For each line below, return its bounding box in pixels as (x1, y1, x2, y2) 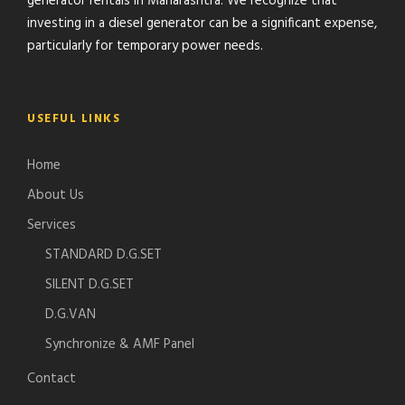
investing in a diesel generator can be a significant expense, (27, 13, 377, 35)
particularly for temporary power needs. (27, 35, 263, 58)
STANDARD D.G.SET (45, 244, 162, 267)
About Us (27, 184, 84, 207)
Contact (27, 368, 76, 391)
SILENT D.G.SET (45, 274, 134, 297)
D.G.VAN (45, 304, 96, 326)
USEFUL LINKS (27, 109, 120, 129)
